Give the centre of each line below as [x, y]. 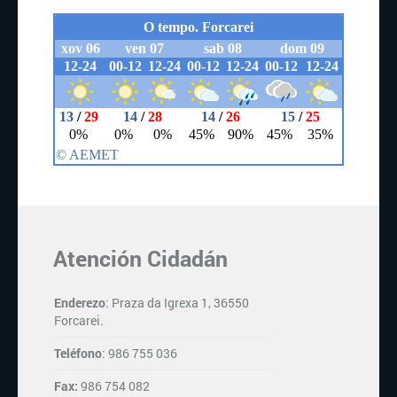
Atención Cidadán [140, 258]
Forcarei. [79, 320]
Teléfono [78, 353]
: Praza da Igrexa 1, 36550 [177, 302]
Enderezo [80, 302]
